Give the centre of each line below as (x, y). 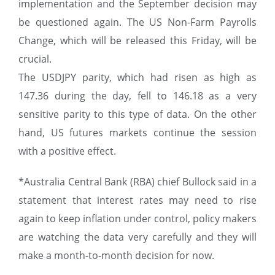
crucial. (35, 59)
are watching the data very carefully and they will (137, 237)
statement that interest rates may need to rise (137, 200)
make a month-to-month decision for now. (116, 256)
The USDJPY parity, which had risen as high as (137, 78)
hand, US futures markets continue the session (137, 133)
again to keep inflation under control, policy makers (137, 219)
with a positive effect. (67, 151)
